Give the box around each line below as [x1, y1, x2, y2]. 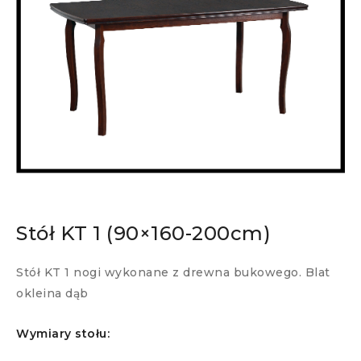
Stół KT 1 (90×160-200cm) [16, 222, 271, 246]
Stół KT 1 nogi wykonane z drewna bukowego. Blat [16, 265, 330, 280]
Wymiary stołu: [16, 326, 110, 342]
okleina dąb [16, 286, 89, 301]
